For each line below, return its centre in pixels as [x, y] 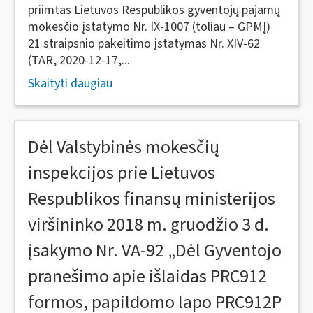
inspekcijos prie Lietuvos [122, 173]
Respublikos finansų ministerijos [152, 199]
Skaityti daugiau [70, 83]
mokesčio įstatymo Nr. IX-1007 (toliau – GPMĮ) [149, 27]
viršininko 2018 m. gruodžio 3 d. [148, 225]
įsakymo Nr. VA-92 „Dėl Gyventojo [155, 250]
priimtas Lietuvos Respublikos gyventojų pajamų [154, 10]
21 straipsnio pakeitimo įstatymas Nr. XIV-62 [144, 44]
